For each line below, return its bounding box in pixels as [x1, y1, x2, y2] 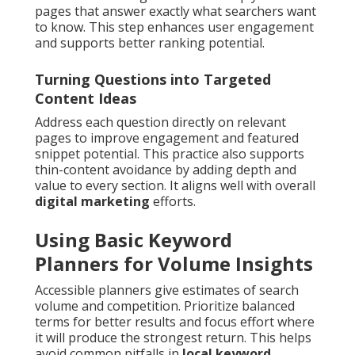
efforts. [150, 193, 196, 211]
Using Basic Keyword [35, 227, 232, 254]
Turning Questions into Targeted [35, 70, 271, 90]
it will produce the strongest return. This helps [35, 329, 311, 347]
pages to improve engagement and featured [35, 129, 299, 147]
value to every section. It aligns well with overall [35, 177, 315, 195]
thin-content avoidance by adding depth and [35, 161, 296, 179]
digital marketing [35, 193, 150, 211]
